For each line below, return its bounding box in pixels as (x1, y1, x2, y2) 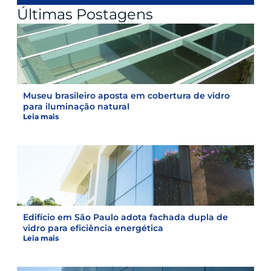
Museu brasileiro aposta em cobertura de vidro (23, 90, 230, 102)
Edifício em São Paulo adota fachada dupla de (23, 212, 228, 223)
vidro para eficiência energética (23, 223, 163, 234)
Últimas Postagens (17, 5, 153, 24)
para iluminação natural (23, 101, 129, 113)
